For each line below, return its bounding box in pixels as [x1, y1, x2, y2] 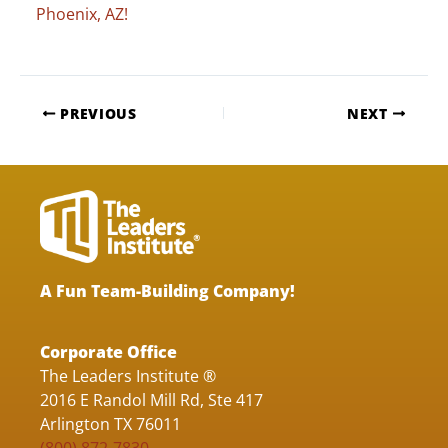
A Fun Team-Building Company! [40, 279, 295, 303]
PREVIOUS [55, 103, 137, 123]
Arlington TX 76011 [40, 412, 181, 436]
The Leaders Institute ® [40, 364, 216, 388]
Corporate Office [40, 340, 177, 364]
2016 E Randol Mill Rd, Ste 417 [40, 388, 263, 412]
